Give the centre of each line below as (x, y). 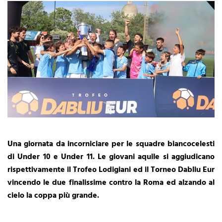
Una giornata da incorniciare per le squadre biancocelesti (111, 144)
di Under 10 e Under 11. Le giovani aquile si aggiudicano (111, 157)
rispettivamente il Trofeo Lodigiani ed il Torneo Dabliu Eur (111, 170)
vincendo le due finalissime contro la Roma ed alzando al (111, 183)
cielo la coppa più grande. (53, 195)
